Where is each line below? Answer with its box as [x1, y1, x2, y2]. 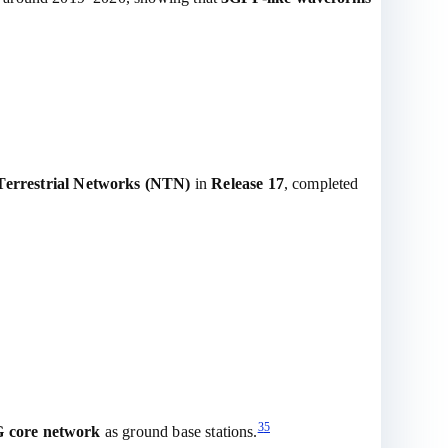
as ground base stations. [100, 423, 258, 440]
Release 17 [211, 175, 284, 192]
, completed [283, 175, 359, 192]
